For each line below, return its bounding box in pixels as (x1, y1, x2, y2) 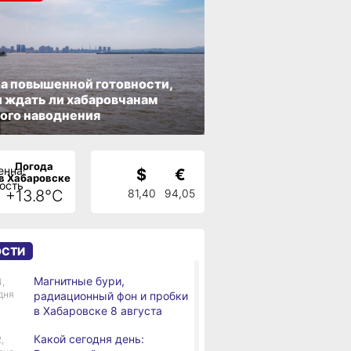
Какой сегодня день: (34, 332, 144, 346)
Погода (15, 159, 53, 172)
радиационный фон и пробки (34, 289, 188, 302)
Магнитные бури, (34, 274, 125, 288)
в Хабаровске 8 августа (34, 304, 162, 317)
